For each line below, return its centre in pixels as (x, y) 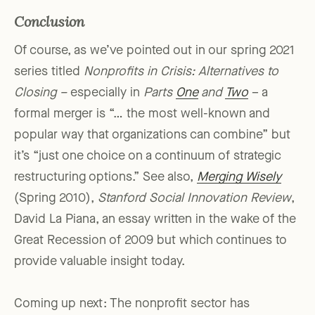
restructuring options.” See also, (105, 178)
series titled (49, 72)
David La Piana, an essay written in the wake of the (155, 220)
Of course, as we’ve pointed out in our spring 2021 (154, 51)
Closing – (42, 93)
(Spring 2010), (56, 199)
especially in (105, 93)
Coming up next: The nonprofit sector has (132, 304)
